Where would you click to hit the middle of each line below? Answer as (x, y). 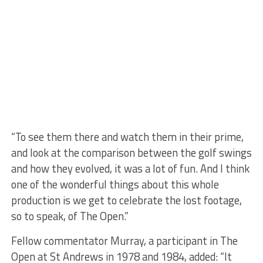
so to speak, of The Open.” (70, 216)
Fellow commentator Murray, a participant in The (124, 241)
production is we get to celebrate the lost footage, (126, 200)
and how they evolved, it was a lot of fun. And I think (130, 168)
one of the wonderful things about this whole (115, 184)
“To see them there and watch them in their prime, (127, 137)
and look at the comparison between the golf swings (131, 153)
